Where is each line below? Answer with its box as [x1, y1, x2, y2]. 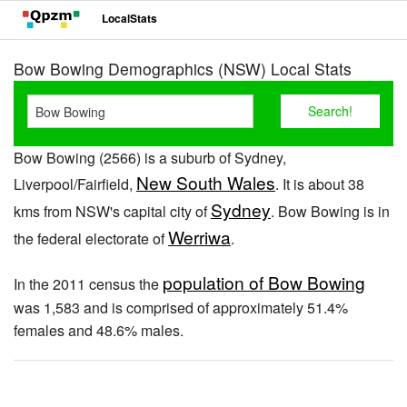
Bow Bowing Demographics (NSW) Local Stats [14, 57, 352, 80]
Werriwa [168, 224, 231, 249]
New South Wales [136, 170, 275, 194]
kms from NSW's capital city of [14, 201, 211, 222]
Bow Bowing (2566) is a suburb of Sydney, [14, 147, 286, 168]
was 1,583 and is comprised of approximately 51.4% [14, 297, 348, 318]
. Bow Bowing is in [271, 201, 390, 222]
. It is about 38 [275, 174, 364, 194]
